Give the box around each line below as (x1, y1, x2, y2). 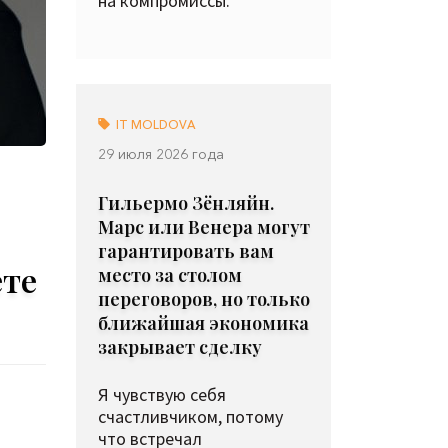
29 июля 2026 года (98, 145, 224, 163)
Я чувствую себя (98, 383, 226, 406)
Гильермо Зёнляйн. (98, 191, 274, 215)
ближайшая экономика (98, 311, 309, 335)
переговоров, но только (98, 287, 310, 311)
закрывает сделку (98, 335, 262, 359)
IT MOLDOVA (113, 117, 196, 132)
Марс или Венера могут (98, 215, 310, 239)
